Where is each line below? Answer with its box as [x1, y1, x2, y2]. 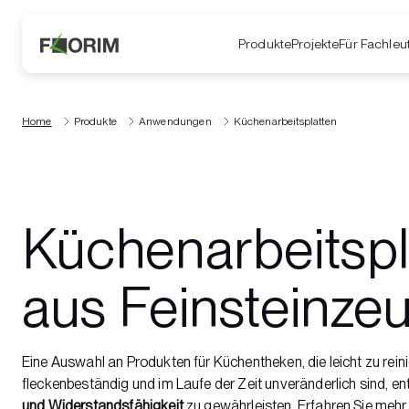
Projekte [291, 36, 340, 51]
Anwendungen [138, 115, 212, 128]
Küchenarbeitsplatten [233, 115, 337, 128]
